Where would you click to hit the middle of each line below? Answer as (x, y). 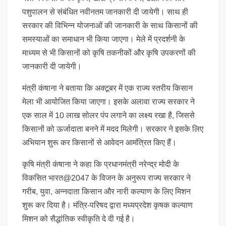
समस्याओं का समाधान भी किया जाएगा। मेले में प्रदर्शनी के (104, 39)
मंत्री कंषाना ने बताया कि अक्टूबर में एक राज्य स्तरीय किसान (108, 88)
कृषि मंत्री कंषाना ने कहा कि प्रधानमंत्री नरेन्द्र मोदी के (101, 164)
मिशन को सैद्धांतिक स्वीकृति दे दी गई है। (79, 219)
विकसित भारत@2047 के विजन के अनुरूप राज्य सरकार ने (107, 178)
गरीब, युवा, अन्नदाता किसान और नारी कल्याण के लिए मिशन (107, 191)
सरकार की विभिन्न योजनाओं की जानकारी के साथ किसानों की (110, 25)
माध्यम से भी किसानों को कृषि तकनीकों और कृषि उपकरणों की (109, 53)
